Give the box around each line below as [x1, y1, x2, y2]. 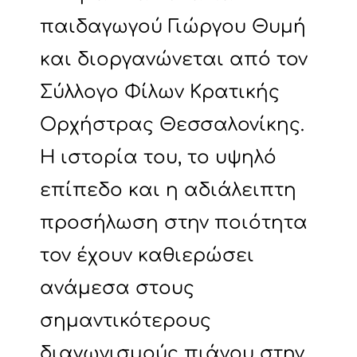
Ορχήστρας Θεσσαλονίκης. [39, 115, 304, 135]
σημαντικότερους [39, 311, 211, 331]
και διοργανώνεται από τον [39, 49, 308, 70]
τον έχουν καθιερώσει [39, 245, 254, 266]
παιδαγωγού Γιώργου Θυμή [39, 17, 306, 37]
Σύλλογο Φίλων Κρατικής [39, 82, 280, 103]
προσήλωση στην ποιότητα [39, 213, 308, 233]
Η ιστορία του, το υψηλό [39, 147, 277, 168]
